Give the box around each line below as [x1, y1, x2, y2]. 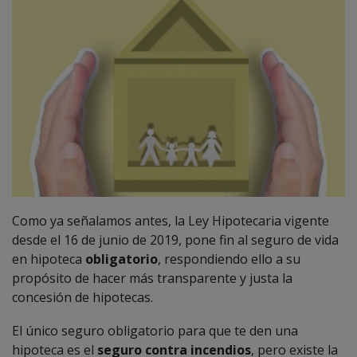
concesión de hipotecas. [12, 288, 153, 306]
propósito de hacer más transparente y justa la [12, 269, 292, 287]
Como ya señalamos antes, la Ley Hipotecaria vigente [12, 211, 329, 229]
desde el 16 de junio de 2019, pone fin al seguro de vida [12, 230, 339, 249]
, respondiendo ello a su [158, 249, 300, 268]
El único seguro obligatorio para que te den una [12, 321, 298, 339]
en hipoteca [12, 249, 85, 268]
